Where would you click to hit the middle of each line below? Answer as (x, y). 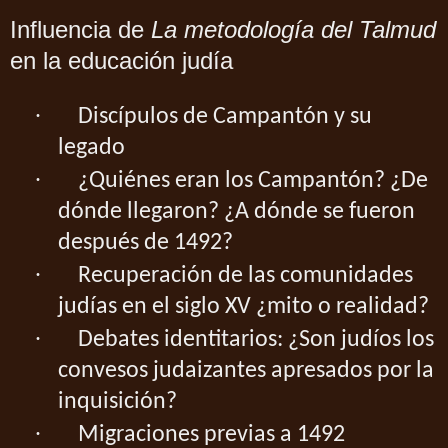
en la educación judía (121, 61)
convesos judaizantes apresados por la (246, 371)
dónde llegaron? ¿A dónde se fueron (236, 212)
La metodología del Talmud (293, 30)
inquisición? (117, 402)
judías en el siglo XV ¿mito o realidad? (243, 307)
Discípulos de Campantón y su (225, 117)
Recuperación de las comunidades (245, 276)
